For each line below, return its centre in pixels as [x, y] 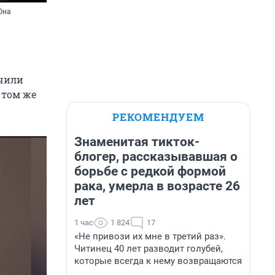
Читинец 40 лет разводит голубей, [149, 249]
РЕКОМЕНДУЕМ [158, 117]
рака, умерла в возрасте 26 [157, 186]
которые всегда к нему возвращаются [158, 261]
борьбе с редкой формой [150, 171]
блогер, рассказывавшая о [156, 157]
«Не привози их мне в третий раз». [150, 236]
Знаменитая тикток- [137, 142]
